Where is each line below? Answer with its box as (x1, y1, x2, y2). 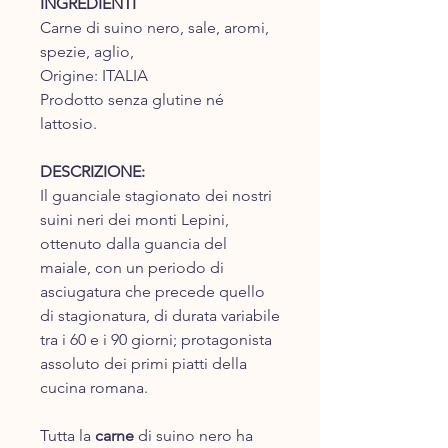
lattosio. (40, 114, 97, 134)
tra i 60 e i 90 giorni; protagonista (40, 330, 272, 350)
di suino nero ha (134, 426, 253, 446)
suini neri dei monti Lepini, (40, 210, 229, 230)
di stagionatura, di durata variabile (40, 306, 280, 326)
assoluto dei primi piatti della (40, 354, 247, 374)
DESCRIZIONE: (40, 162, 145, 182)
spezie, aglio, (40, 42, 134, 62)
